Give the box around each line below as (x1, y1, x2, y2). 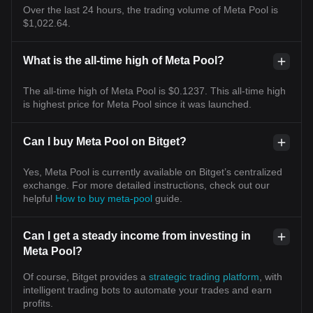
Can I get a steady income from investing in (23, 230, 251, 242)
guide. (155, 193, 182, 204)
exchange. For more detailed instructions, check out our (23, 180, 270, 191)
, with (259, 271, 282, 282)
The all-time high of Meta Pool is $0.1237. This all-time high (23, 85, 286, 96)
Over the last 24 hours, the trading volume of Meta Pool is (23, 4, 278, 15)
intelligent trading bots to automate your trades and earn (23, 284, 272, 296)
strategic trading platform (149, 271, 259, 282)
